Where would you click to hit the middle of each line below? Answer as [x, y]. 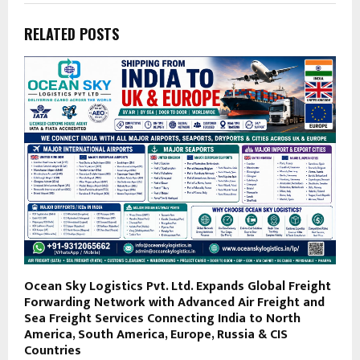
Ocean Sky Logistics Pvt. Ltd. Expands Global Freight [178, 286]
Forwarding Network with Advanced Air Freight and [174, 302]
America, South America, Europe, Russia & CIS [156, 334]
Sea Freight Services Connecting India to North [162, 318]
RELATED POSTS [72, 34]
